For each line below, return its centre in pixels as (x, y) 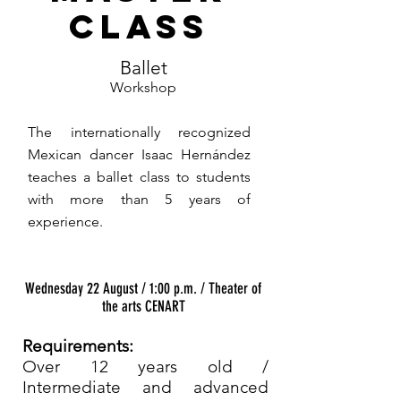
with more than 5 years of (139, 199)
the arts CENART (143, 306)
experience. (65, 222)
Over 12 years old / (145, 367)
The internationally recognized (139, 132)
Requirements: (78, 346)
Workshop (143, 87)
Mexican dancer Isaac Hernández (139, 154)
